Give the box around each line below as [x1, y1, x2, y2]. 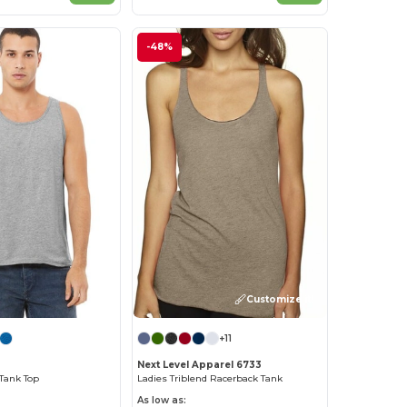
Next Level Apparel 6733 [137, 359, 263, 372]
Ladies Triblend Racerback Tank [137, 372, 283, 385]
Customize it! [245, 293, 313, 305]
